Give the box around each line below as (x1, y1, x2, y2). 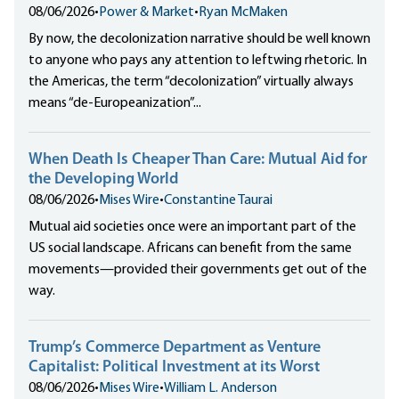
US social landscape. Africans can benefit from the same (28, 241, 352, 256)
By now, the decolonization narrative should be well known (28, 32, 370, 47)
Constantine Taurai (164, 193, 273, 208)
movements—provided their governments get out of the (28, 263, 367, 278)
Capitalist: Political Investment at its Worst (28, 359, 320, 377)
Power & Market (99, 5, 194, 20)
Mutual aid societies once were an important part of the (28, 220, 356, 235)
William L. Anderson (164, 381, 277, 396)
